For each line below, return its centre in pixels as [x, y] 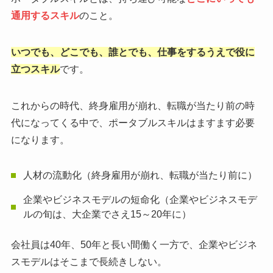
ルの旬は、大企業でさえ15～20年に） [107, 214]
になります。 [40, 140]
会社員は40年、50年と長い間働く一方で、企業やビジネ [134, 244]
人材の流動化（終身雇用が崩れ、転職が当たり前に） [140, 175]
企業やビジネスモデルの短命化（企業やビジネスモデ [140, 199]
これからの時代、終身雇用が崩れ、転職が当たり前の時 [133, 105]
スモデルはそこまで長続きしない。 [89, 261]
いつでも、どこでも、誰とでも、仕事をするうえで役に [133, 52]
